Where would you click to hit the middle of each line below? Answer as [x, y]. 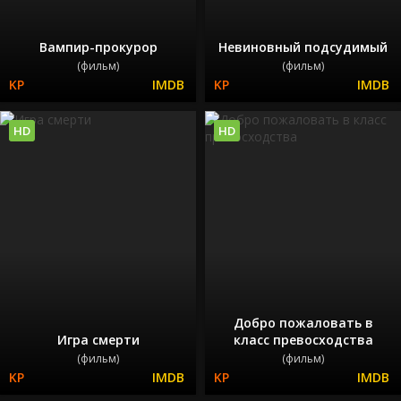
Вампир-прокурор [98, 47]
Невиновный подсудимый [303, 47]
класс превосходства [303, 340]
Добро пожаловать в [303, 323]
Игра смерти [98, 340]
